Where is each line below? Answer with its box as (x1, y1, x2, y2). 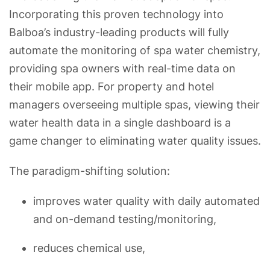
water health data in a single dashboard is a (9, 116, 231, 129)
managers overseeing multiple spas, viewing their (9, 98, 260, 111)
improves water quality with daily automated (33, 194, 260, 207)
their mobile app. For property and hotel (9, 80, 214, 93)
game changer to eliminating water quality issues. (9, 134, 261, 147)
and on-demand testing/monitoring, (33, 212, 216, 225)
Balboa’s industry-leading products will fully (9, 25, 229, 39)
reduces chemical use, (33, 241, 145, 254)
